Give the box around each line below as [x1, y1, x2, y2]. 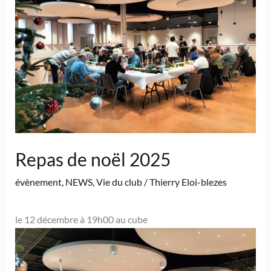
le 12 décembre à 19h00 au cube [15, 214, 148, 226]
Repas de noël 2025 [15, 148, 171, 171]
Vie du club [96, 176, 142, 188]
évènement [15, 176, 62, 188]
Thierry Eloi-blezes [149, 176, 227, 188]
